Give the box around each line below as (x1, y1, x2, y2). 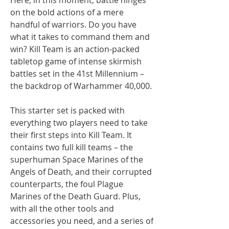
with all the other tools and (10, 202, 114, 214)
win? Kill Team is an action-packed (10, 43, 140, 55)
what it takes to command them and (10, 31, 150, 42)
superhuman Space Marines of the (10, 153, 143, 165)
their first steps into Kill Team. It (10, 129, 132, 141)
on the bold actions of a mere (10, 6, 124, 18)
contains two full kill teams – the (10, 141, 133, 153)
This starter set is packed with (10, 104, 125, 116)
